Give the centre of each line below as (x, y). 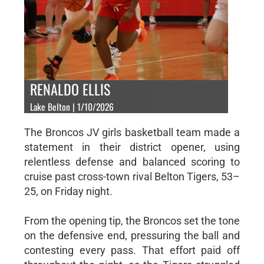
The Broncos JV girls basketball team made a (132, 132)
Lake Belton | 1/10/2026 (72, 106)
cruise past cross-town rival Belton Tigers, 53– (132, 176)
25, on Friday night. (68, 191)
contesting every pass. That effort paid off (132, 250)
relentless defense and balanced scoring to (132, 161)
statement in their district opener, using (132, 147)
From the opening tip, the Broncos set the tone (132, 220)
